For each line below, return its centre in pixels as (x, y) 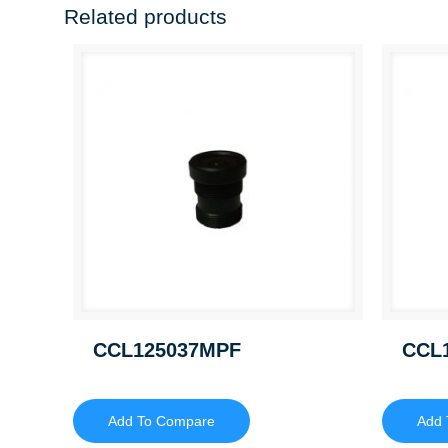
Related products (145, 17)
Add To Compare (162, 420)
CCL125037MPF (167, 349)
